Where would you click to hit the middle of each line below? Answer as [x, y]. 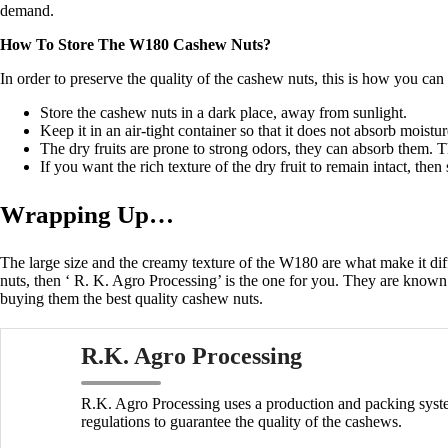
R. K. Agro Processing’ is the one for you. [206, 280]
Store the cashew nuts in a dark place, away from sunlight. [223, 112]
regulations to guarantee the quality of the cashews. [241, 421]
